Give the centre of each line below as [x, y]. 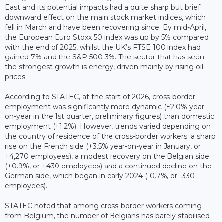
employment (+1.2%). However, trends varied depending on [108, 126]
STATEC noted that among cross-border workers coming [103, 205]
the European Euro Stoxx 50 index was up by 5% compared [107, 37]
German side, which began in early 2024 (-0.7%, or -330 [100, 176]
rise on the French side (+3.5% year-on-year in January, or [103, 146]
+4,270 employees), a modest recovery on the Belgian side [107, 156]
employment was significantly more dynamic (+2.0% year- [106, 106]
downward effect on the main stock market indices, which [105, 17]
